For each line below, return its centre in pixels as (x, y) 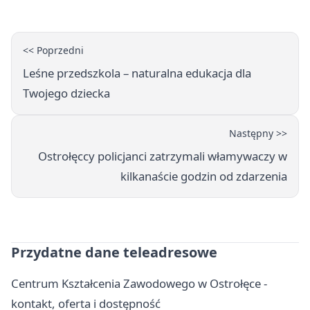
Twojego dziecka (66, 93)
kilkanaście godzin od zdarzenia (204, 176)
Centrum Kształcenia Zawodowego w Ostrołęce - (139, 283)
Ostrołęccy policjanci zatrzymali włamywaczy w (163, 156)
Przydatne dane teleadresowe (114, 252)
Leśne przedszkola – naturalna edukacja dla (137, 73)
